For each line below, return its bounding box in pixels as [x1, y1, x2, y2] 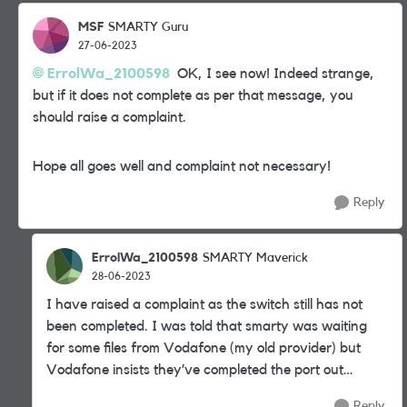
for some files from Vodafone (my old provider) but [46, 341, 361, 355]
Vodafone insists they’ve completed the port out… [46, 362, 352, 377]
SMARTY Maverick [203, 252, 308, 264]
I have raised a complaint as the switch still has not [46, 297, 362, 312]
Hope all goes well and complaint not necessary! [33, 159, 331, 174]
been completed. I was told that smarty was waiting [46, 319, 367, 333]
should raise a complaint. [33, 110, 186, 124]
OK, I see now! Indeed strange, [170, 66, 374, 81]
